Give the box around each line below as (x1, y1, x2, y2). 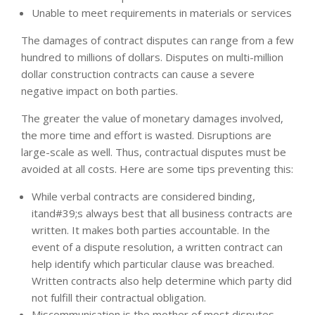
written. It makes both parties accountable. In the (32, 222, 270, 237)
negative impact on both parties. (21, 83, 178, 98)
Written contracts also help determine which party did (32, 273, 292, 288)
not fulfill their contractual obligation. (32, 290, 206, 304)
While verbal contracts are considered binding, (32, 188, 255, 203)
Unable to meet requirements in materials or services (32, 5, 292, 20)
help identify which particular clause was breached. (32, 256, 274, 271)
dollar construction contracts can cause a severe (21, 66, 255, 81)
